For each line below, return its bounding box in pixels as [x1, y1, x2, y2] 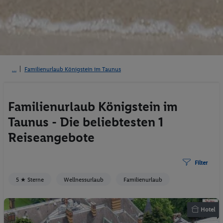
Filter [195, 159, 208, 166]
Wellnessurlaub [64, 176, 104, 184]
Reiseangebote [8, 129, 95, 146]
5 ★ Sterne [16, 176, 44, 184]
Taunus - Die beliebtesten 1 [8, 114, 163, 130]
